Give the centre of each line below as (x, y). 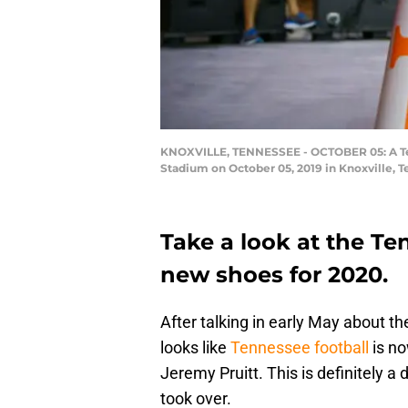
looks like (195, 348)
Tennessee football (300, 348)
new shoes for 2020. (274, 275)
